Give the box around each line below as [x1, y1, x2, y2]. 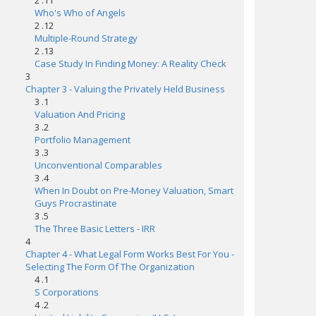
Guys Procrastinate [35, 197, 117, 209]
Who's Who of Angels [35, 6, 126, 19]
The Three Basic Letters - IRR [35, 222, 155, 235]
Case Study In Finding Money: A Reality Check [35, 57, 226, 70]
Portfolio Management [35, 133, 130, 146]
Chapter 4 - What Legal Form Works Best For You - [25, 248, 234, 260]
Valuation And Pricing [35, 108, 125, 121]
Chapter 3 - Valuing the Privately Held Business [25, 83, 225, 95]
